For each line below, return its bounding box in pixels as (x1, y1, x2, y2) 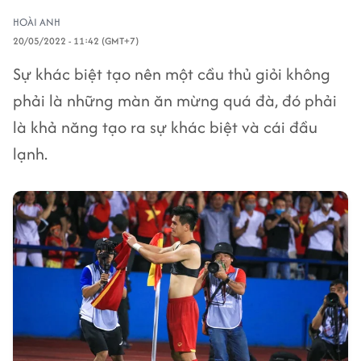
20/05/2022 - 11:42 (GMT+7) (13, 34, 139, 48)
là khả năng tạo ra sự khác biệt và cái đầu (13, 115, 317, 139)
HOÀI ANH (13, 15, 60, 30)
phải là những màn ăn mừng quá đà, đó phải (13, 89, 337, 112)
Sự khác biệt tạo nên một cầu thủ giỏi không (13, 62, 330, 85)
